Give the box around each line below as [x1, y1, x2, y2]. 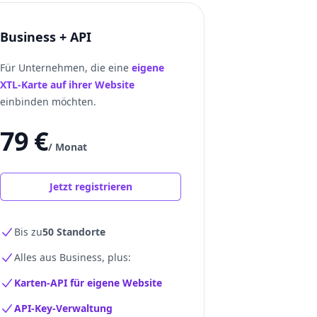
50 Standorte [42, 225, 105, 238]
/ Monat [48, 140, 88, 154]
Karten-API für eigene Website [14, 276, 162, 289]
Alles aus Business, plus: [14, 250, 131, 264]
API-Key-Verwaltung [14, 301, 113, 315]
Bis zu [14, 225, 42, 238]
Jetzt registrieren [49, 180, 132, 193]
